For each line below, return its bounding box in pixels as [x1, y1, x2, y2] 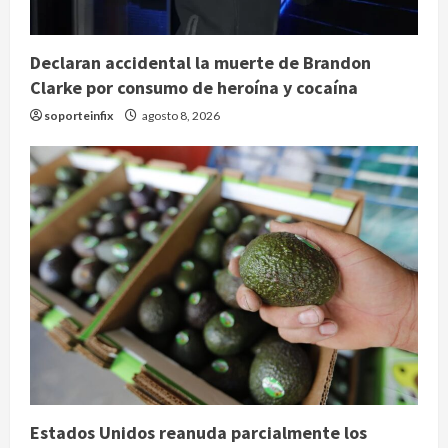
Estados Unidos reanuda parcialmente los [30, 421, 367, 445]
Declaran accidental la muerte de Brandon [30, 51, 371, 75]
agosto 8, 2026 [140, 108, 220, 124]
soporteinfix [44, 108, 113, 124]
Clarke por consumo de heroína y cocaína [30, 76, 358, 100]
